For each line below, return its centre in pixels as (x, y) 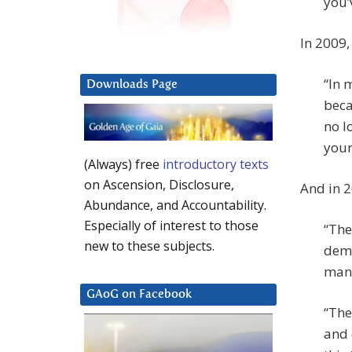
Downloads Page (132, 85)
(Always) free (123, 165)
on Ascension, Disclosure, (159, 185)
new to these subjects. (149, 246)
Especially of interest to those (171, 226)
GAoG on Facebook (139, 295)
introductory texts (216, 165)
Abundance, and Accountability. (175, 205)
